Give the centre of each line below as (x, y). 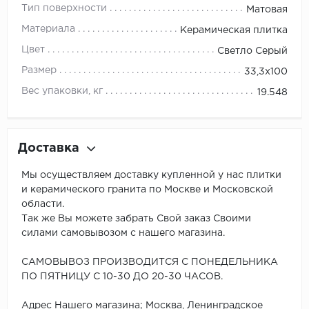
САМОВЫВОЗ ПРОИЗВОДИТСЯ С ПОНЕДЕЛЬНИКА (150, 262)
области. (43, 204)
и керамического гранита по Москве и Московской (147, 189)
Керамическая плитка (234, 30)
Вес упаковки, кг (62, 91)
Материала (48, 29)
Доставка (49, 148)
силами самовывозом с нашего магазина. (123, 233)
